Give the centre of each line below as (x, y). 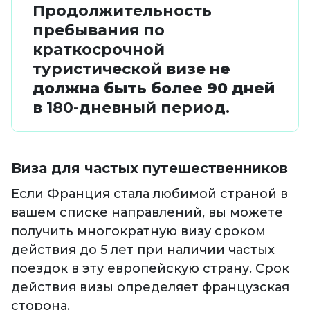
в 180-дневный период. (133, 108)
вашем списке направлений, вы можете (147, 213)
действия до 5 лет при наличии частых (143, 250)
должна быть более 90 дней (154, 89)
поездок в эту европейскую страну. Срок (150, 269)
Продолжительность (122, 11)
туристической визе (121, 69)
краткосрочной (99, 50)
